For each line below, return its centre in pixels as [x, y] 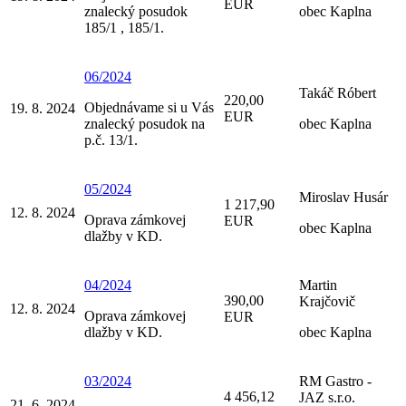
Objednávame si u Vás [149, 108]
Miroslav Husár [343, 198]
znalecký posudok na [145, 124]
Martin [318, 285]
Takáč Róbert [338, 93]
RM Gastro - [335, 382]
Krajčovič [327, 302]
